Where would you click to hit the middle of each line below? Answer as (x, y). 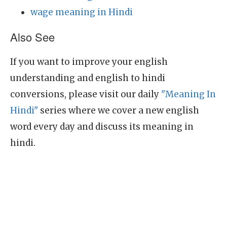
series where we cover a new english (119, 110)
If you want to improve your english (89, 62)
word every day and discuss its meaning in (102, 127)
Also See (32, 37)
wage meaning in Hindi (82, 12)
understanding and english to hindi (88, 78)
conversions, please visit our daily (86, 94)
